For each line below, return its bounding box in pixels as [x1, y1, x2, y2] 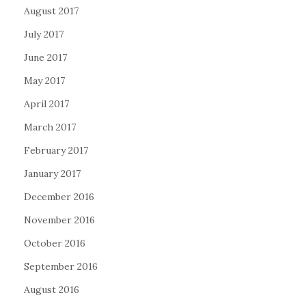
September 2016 [24, 260, 98, 273]
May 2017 [24, 74, 65, 87]
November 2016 [24, 214, 95, 227]
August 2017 [24, 5, 79, 18]
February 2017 [24, 144, 88, 157]
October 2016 [24, 237, 85, 250]
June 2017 [24, 51, 67, 64]
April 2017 [24, 98, 69, 111]
